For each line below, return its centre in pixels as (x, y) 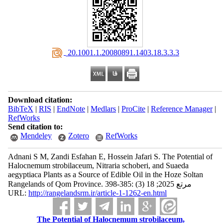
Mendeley (36, 136)
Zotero (78, 136)
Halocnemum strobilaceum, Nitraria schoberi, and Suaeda (98, 166)
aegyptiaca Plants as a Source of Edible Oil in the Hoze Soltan (105, 174)
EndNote (71, 109)
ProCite (133, 109)
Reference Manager (181, 109)
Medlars (103, 109)
